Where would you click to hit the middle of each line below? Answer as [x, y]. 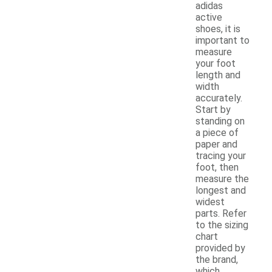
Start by [213, 110]
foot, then [217, 168]
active [209, 18]
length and [218, 75]
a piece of [217, 133]
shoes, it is [218, 29]
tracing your [221, 156]
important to [223, 41]
